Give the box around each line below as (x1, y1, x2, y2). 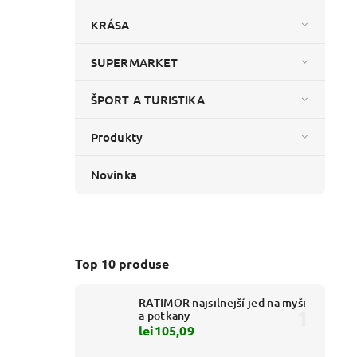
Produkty (91, 129, 143, 146)
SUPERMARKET (91, 54, 178, 71)
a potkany (139, 308, 190, 324)
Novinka (91, 167, 137, 183)
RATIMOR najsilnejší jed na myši (139, 295, 307, 311)
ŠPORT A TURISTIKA (91, 92, 205, 108)
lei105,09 (139, 322, 194, 339)
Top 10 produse (75, 254, 169, 272)
